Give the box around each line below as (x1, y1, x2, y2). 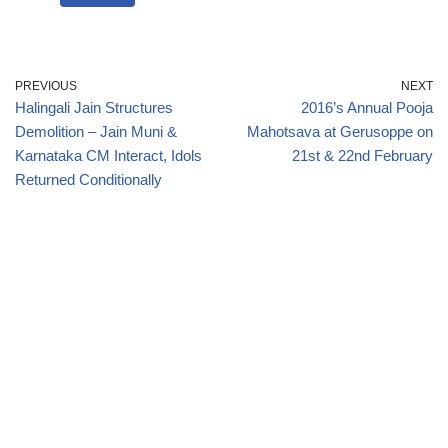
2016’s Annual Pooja (301, 99, 433, 116)
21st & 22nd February (292, 147, 433, 164)
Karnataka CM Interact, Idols (15, 147, 202, 164)
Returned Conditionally (15, 171, 162, 188)
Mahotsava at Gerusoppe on (247, 123, 433, 140)
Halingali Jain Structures (15, 99, 173, 116)
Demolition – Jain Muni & (15, 123, 177, 140)
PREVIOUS (15, 79, 77, 93)
